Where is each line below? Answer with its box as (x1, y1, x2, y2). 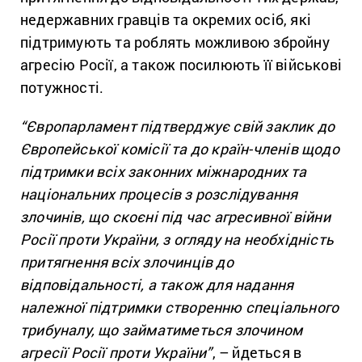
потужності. (20, 78, 104, 98)
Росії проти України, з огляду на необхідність (20, 229, 335, 250)
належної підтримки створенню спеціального (20, 297, 339, 318)
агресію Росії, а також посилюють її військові (20, 55, 343, 75)
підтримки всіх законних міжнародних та (20, 162, 307, 182)
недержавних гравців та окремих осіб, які (20, 10, 312, 30)
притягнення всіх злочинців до (20, 252, 234, 272)
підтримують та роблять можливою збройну (20, 32, 330, 53)
